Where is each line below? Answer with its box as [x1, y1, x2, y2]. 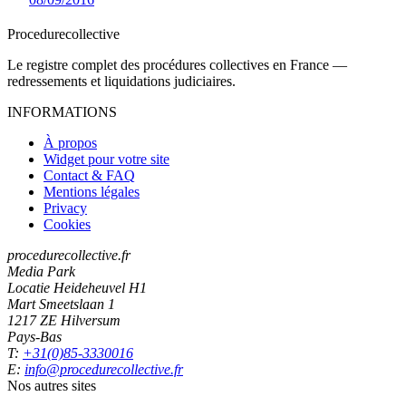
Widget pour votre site [43, 150, 169, 167]
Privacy [43, 199, 87, 216]
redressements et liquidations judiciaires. [7, 72, 236, 89]
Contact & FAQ [43, 167, 135, 183]
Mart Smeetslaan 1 [7, 295, 115, 312]
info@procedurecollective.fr [24, 361, 183, 377]
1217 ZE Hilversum [7, 312, 121, 328]
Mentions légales [43, 183, 140, 199]
